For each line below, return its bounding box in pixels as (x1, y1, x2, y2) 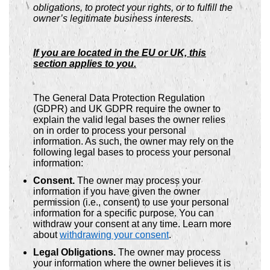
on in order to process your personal (33, 125, 186, 136)
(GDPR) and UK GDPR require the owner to (33, 104, 221, 115)
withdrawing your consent (60, 229, 169, 240)
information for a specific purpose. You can (33, 207, 214, 218)
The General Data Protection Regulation (33, 93, 205, 104)
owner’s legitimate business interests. (33, 13, 193, 24)
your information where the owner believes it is (33, 257, 231, 268)
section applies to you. (33, 58, 136, 69)
